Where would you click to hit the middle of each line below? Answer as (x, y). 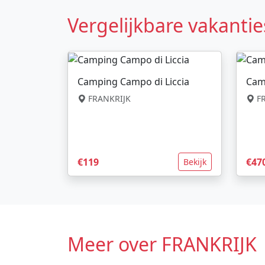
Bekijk (195, 162)
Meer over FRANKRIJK (162, 244)
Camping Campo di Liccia (133, 81)
